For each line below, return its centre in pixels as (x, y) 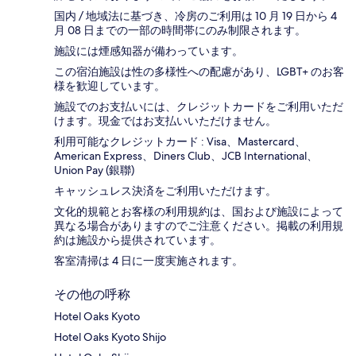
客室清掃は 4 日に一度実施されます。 (149, 261)
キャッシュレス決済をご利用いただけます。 (165, 191)
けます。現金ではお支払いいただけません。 (165, 121)
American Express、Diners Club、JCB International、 (186, 156)
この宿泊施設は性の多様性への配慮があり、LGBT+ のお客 (199, 72)
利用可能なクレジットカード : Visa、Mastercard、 (180, 142)
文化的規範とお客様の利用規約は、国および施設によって (199, 212)
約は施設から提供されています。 (137, 240)
